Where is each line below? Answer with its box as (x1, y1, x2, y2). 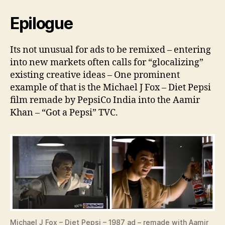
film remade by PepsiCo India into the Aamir (10, 94, 200, 106)
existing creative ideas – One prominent (10, 69, 180, 81)
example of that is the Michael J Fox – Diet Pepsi (10, 82, 211, 93)
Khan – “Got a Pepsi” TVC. (10, 107, 118, 119)
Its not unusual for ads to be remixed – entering (10, 44, 211, 56)
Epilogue (10, 14, 73, 33)
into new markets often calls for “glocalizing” (10, 57, 203, 68)
